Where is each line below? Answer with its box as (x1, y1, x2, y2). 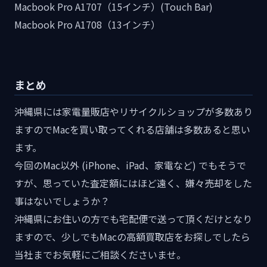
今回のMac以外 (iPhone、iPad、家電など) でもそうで (14, 158, 246, 173)
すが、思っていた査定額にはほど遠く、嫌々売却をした (14, 176, 252, 191)
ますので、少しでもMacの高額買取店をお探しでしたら (14, 229, 250, 244)
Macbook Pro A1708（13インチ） (14, 17, 160, 32)
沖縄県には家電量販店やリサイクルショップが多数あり (14, 104, 253, 119)
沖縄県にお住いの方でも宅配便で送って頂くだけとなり (14, 212, 252, 226)
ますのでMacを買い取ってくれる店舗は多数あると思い (14, 122, 250, 137)
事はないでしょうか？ (14, 194, 110, 209)
